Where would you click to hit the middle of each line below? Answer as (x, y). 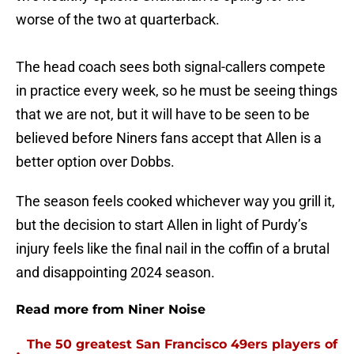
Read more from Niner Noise (111, 310)
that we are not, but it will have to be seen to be (163, 115)
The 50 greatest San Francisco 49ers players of (182, 345)
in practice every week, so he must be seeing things (177, 91)
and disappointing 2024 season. (117, 273)
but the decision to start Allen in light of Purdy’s (162, 225)
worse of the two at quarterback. (118, 20)
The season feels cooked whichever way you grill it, (175, 201)
